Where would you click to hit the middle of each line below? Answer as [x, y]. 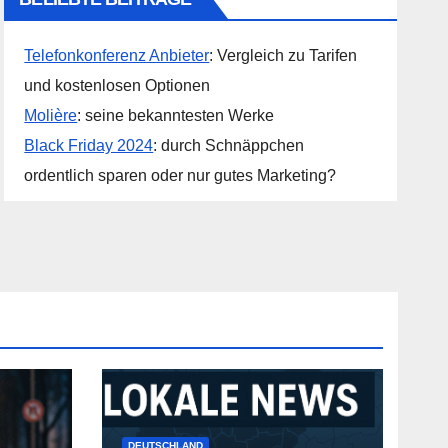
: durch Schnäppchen [229, 145]
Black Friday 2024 [89, 145]
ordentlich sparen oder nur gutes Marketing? [180, 175]
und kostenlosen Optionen [117, 85]
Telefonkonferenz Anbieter [117, 55]
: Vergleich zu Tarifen [283, 55]
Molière [51, 115]
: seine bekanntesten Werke [176, 115]
